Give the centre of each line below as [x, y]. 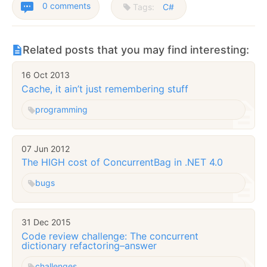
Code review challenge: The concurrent [110, 236]
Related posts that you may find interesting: [136, 50]
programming [61, 109]
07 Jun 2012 [46, 148]
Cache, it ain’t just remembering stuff [105, 89]
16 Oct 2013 [46, 75]
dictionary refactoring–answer [89, 245]
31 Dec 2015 [46, 222]
